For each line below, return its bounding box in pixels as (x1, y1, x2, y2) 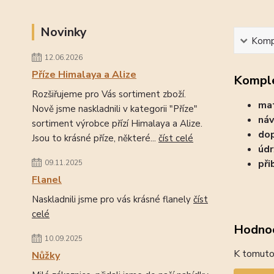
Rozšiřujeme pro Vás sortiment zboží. (32, 88, 186, 100)
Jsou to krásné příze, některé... (32, 132, 158, 144)
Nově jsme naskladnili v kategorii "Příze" (32, 103, 198, 115)
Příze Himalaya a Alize (32, 68, 136, 81)
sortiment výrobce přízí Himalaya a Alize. (32, 117, 202, 130)
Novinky (40, 24, 87, 40)
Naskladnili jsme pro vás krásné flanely (32, 193, 193, 206)
